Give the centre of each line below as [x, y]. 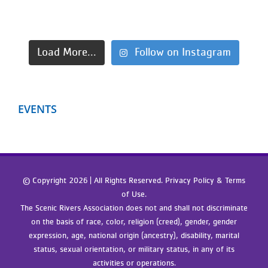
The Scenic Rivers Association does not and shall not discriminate [134, 208]
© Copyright [46, 181]
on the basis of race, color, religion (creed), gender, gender [134, 222]
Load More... [66, 53]
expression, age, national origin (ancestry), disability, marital [134, 236]
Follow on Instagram [183, 53]
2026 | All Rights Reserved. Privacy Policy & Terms [157, 181]
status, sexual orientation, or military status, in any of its [134, 250]
